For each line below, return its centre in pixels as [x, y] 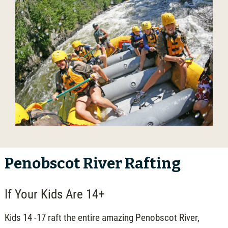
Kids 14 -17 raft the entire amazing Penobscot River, [102, 217]
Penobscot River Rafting [92, 163]
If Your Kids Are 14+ [54, 194]
